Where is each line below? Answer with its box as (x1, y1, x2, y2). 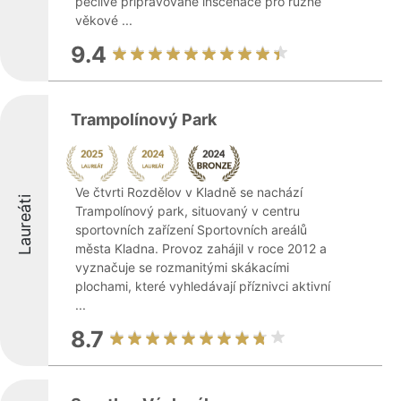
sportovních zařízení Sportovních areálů (75, 222, 307, 237)
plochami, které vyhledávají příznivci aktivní (75, 278, 330, 294)
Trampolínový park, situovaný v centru (75, 203, 300, 218)
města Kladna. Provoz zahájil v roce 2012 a (75, 241, 327, 256)
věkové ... (75, 13, 132, 28)
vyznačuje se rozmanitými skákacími (75, 260, 289, 275)
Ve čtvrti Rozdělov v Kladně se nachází (75, 184, 303, 200)
